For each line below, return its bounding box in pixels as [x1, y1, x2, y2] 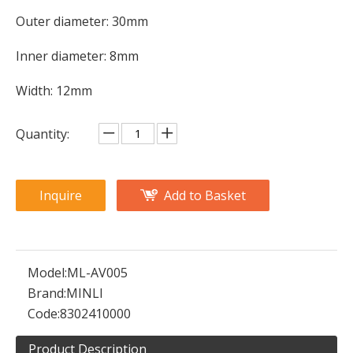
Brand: [28, 284, 66, 302]
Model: [28, 264, 67, 281]
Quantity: [16, 125, 69, 143]
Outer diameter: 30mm [16, 13, 148, 30]
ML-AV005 [67, 264, 128, 281]
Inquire [39, 187, 82, 204]
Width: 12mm [16, 82, 92, 99]
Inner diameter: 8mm [16, 47, 139, 65]
